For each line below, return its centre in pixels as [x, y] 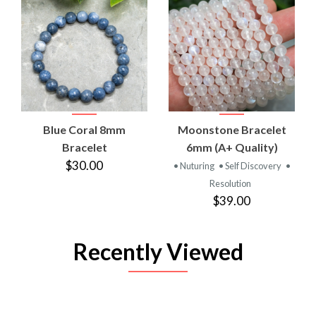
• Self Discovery [250, 165]
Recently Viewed [158, 251]
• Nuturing [194, 165]
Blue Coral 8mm [84, 129]
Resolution [230, 183]
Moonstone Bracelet [232, 129]
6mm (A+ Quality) [232, 147]
